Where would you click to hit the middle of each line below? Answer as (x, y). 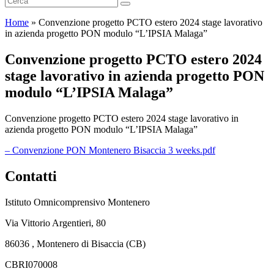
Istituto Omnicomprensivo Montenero (77, 202)
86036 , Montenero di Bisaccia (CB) (75, 243)
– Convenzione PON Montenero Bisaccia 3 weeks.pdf (110, 150)
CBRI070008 (31, 264)
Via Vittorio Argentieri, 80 (55, 223)
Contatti (31, 176)
